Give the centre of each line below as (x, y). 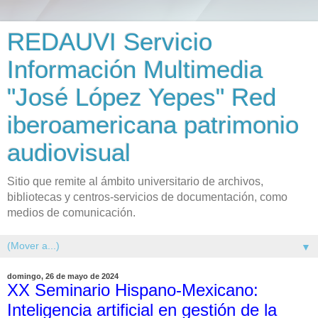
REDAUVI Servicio (110, 42)
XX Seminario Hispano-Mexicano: (133, 290)
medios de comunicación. (71, 213)
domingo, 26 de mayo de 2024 (63, 276)
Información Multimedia (135, 70)
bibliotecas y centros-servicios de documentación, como (147, 197)
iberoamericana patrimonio (153, 125)
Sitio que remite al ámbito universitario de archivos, (135, 181)
